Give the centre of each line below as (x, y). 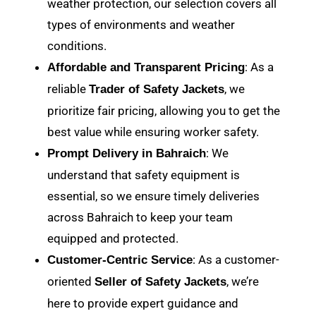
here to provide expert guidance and (143, 303)
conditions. (77, 45)
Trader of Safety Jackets (157, 89)
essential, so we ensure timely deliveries (154, 196)
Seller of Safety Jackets (161, 281)
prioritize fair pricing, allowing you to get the (164, 110)
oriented (71, 281)
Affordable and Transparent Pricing (146, 67)
